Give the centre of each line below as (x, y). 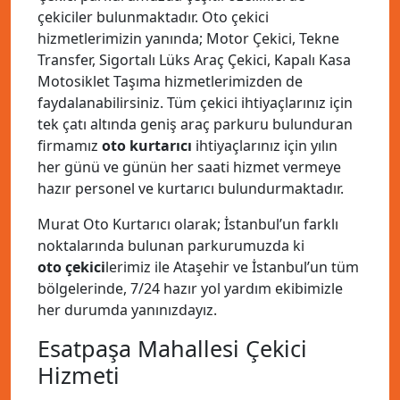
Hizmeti (79, 375)
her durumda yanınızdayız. (127, 310)
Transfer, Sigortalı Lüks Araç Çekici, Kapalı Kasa (194, 60)
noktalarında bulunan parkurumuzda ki (171, 246)
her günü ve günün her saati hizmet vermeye (189, 167)
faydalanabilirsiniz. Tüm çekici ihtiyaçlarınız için (195, 103)
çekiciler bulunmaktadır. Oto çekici (153, 17)
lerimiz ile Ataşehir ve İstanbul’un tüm (232, 267)
